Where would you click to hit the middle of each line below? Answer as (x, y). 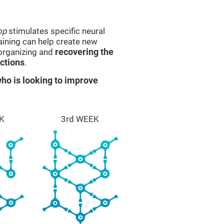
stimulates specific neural (56, 31)
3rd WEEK (80, 119)
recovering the (84, 52)
